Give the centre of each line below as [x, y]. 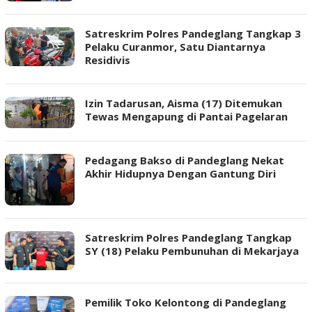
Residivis [108, 60]
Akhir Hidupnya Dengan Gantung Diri [180, 173]
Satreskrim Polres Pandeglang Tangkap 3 [193, 33]
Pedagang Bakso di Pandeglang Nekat [185, 160]
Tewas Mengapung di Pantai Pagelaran [186, 116]
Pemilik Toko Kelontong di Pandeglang [186, 303]
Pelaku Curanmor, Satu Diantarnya [175, 46]
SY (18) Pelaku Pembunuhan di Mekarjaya [192, 251]
